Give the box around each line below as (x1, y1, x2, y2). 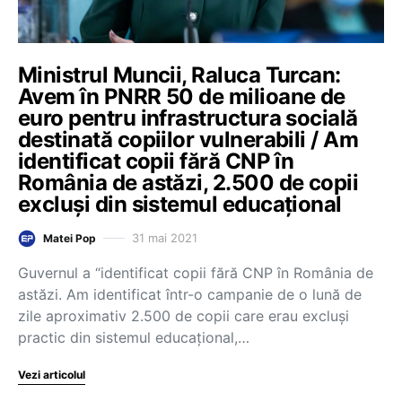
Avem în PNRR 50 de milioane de (18, 83, 345, 109)
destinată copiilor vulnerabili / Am (18, 126, 359, 153)
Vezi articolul (18, 367, 85, 381)
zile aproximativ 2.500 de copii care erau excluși (18, 306, 349, 325)
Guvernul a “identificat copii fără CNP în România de (18, 263, 373, 282)
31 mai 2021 (132, 231, 197, 245)
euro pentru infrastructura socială (18, 104, 358, 131)
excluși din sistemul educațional (18, 190, 342, 217)
